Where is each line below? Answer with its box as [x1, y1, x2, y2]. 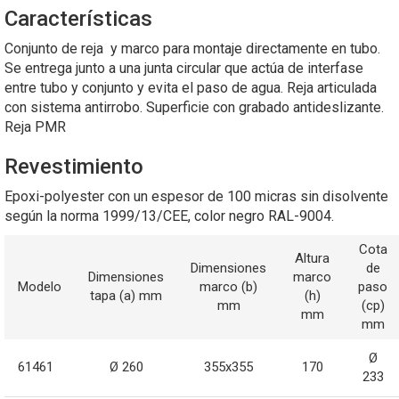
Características [4, 5, 152, 31]
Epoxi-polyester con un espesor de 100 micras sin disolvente [4, 187, 388, 205]
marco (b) [199, 278, 257, 295]
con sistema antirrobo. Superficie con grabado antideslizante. [4, 98, 384, 116]
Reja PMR [4, 118, 66, 135]
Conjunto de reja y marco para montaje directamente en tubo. [4, 39, 380, 57]
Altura [295, 249, 330, 266]
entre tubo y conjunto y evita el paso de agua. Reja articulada [4, 78, 377, 96]
